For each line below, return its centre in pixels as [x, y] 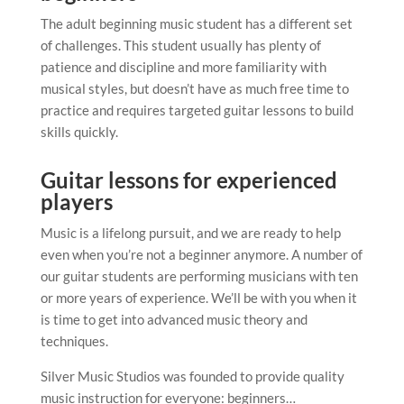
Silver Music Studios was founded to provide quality [192, 376]
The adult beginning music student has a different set [196, 24]
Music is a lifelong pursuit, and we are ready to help [190, 233]
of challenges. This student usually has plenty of [180, 46]
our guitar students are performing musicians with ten [199, 276]
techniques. [74, 341]
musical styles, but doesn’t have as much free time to [194, 89]
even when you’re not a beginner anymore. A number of [201, 255]
